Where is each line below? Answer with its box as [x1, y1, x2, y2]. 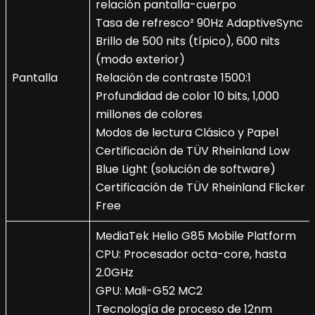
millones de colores [96, 106, 202, 123]
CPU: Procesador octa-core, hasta [96, 246, 286, 263]
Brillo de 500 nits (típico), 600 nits [96, 33, 280, 50]
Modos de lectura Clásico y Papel [96, 124, 278, 141]
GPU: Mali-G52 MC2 [96, 283, 202, 300]
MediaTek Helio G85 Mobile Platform [96, 228, 296, 245]
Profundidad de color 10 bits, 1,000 [96, 88, 279, 105]
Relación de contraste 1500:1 [96, 70, 251, 86]
